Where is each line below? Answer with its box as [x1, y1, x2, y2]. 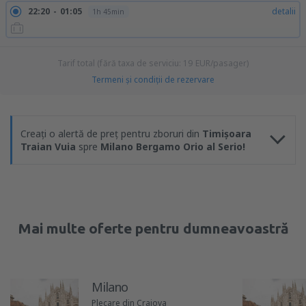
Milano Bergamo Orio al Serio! [100, 140, 245, 153]
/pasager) [210, 57, 249, 69]
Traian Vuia [20, 140, 76, 153]
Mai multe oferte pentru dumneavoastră [17, 220, 289, 236]
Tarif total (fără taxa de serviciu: [57, 57, 184, 69]
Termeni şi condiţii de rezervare [92, 74, 214, 85]
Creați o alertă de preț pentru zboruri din [20, 127, 202, 140]
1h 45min [92, 7, 124, 16]
